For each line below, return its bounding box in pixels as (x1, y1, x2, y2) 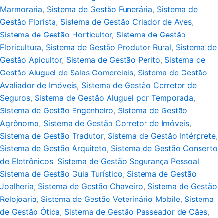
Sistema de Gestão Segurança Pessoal (57, 156, 199, 166)
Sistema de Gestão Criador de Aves (60, 17, 192, 27)
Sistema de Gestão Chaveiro (38, 182, 143, 192)
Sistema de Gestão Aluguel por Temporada (35, 93, 193, 103)
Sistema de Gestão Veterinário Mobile (41, 194, 180, 204)
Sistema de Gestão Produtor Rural (46, 42, 171, 53)
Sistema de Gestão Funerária (47, 4, 152, 15)
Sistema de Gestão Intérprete (108, 131, 216, 141)
